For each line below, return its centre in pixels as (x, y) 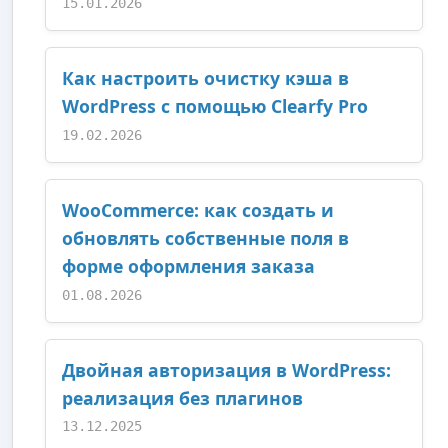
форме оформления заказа (188, 265)
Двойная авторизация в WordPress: (226, 369)
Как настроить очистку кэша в (205, 78)
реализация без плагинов (182, 397)
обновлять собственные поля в (205, 237)
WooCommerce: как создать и (198, 209)
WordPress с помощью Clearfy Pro (215, 106)
